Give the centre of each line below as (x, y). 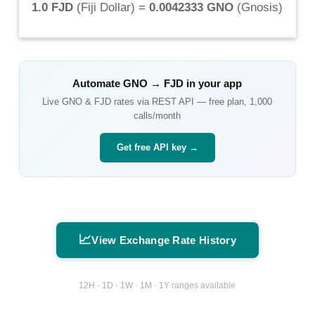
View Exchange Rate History (164, 240)
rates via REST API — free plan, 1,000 (192, 101)
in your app (213, 83)
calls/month (157, 115)
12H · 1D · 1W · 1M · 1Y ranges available (157, 286)
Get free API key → (157, 147)
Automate (98, 83)
